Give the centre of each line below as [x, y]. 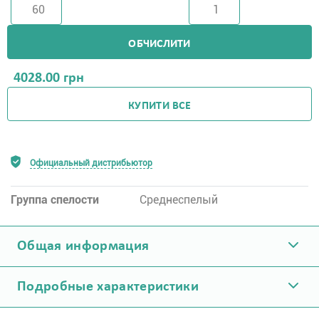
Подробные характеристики [108, 287]
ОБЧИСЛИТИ [159, 44]
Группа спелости [55, 200]
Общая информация [83, 246]
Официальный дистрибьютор [91, 163]
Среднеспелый [179, 200]
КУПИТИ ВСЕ [159, 106]
